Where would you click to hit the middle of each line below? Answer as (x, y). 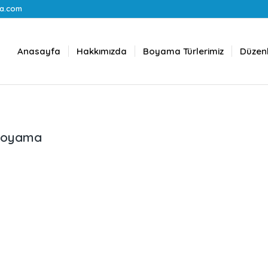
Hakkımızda (102, 51)
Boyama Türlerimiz (183, 51)
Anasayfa (39, 51)
